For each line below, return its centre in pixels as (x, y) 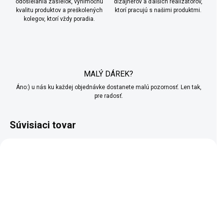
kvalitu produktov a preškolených (59, 10)
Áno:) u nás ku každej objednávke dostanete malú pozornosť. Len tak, (108, 87)
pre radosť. (108, 96)
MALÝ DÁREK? (108, 74)
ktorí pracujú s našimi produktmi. (158, 10)
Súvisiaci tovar (43, 125)
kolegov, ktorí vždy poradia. (59, 19)
